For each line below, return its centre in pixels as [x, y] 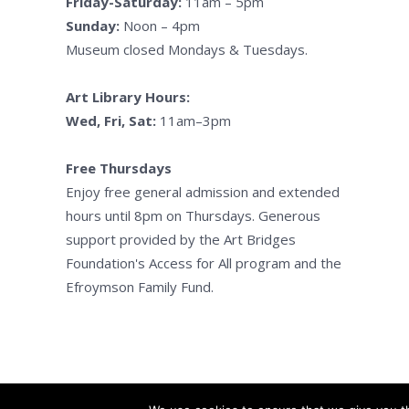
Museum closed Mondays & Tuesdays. [187, 50]
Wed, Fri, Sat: [111, 121]
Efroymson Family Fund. [140, 287]
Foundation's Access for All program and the [204, 263]
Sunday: [93, 26]
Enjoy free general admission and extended [203, 192]
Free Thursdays [119, 168]
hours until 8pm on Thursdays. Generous [193, 216]
